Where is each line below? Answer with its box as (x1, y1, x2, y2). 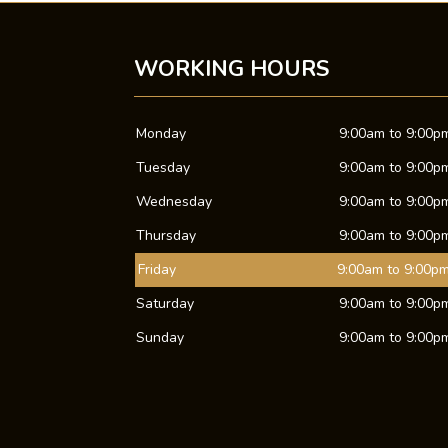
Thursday (135, 225, 196, 245)
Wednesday (135, 191, 212, 211)
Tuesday (135, 157, 190, 177)
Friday (137, 259, 176, 279)
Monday (135, 123, 186, 143)
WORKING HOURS (134, 53, 330, 84)
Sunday (135, 327, 184, 347)
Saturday (135, 293, 194, 313)
